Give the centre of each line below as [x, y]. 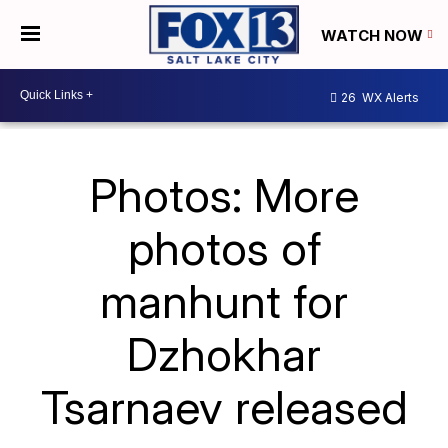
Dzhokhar [224, 353]
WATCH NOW [374, 35]
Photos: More [224, 194]
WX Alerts [389, 98]
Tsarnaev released [224, 406]
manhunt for [224, 300]
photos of [224, 247]
